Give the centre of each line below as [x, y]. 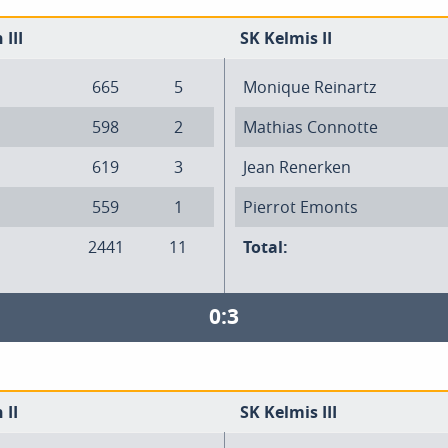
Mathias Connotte [310, 127]
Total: [265, 247]
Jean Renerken [297, 167]
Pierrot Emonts [300, 207]
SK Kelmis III [288, 412]
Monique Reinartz [309, 87]
